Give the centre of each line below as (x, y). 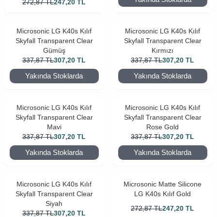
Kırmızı (163, 50)
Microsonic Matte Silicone (163, 184)
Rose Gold (163, 127)
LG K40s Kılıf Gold (163, 194)
